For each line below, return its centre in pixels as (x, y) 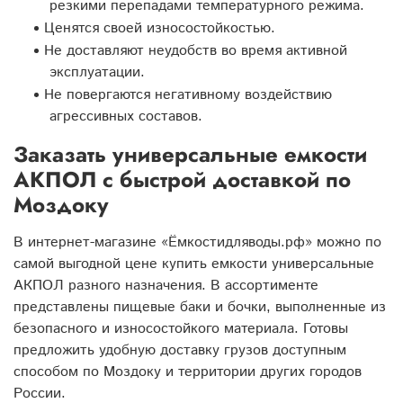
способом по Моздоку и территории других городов (188, 372)
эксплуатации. (97, 72)
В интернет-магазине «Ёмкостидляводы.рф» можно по (197, 242)
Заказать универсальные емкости (190, 154)
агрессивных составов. (126, 116)
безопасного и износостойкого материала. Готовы (181, 328)
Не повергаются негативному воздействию (188, 94)
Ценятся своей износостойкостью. (160, 28)
